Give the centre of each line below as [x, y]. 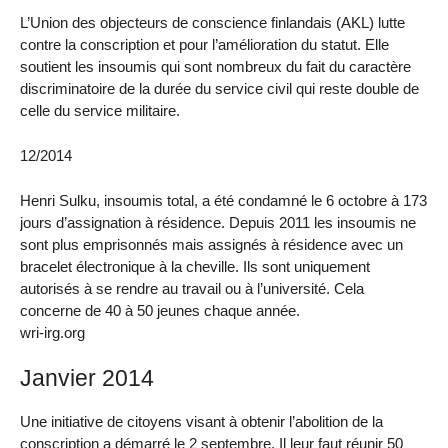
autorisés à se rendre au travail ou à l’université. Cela [192, 288]
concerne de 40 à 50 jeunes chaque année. [160, 310]
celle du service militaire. [100, 111]
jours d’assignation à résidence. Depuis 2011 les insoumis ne [218, 222]
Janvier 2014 [87, 377]
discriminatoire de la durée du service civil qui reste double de [219, 89]
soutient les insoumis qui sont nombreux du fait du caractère [215, 67]
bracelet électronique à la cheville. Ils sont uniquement [195, 266]
